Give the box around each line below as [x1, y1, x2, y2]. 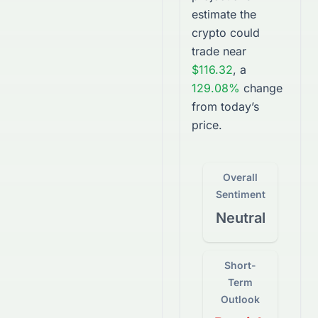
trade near [192, 44, 246, 58]
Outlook [221, 293, 260, 305]
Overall [223, 171, 258, 183]
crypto [192, 26, 226, 40]
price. [192, 118, 222, 132]
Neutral [215, 209, 265, 226]
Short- [224, 259, 256, 271]
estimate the [192, 7, 256, 21]
